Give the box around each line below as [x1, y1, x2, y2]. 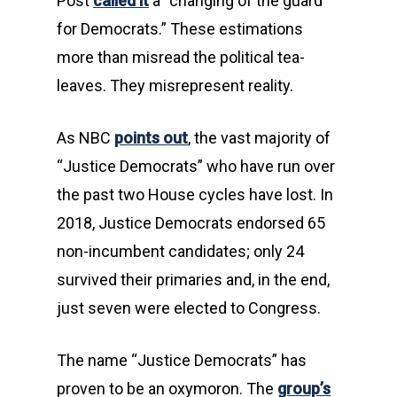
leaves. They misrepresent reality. [57, 76, 293, 95]
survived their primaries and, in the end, [57, 270, 330, 289]
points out [114, 128, 188, 147]
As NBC [57, 128, 114, 147]
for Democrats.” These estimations [57, 19, 303, 38]
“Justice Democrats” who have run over [57, 157, 335, 175]
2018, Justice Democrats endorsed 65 [57, 214, 325, 232]
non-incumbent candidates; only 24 [57, 242, 304, 261]
